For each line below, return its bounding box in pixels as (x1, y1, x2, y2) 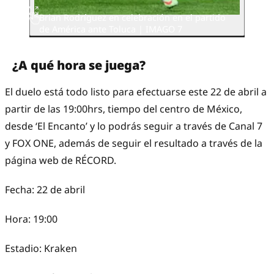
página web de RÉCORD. (5, 154, 116, 168)
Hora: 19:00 (5, 212, 57, 226)
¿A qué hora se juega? (12, 57, 146, 74)
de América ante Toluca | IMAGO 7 (39, 23, 182, 35)
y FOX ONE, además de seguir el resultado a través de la (5, 136, 262, 150)
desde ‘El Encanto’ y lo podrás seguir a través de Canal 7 (5, 119, 262, 133)
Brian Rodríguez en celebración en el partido (39, 11, 226, 23)
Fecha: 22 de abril (5, 183, 85, 197)
